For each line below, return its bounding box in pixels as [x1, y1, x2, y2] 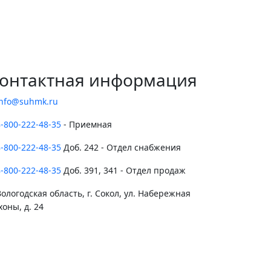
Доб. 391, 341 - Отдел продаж [61, 165, 186, 176]
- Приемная [61, 119, 112, 130]
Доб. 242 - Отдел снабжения [61, 142, 181, 153]
